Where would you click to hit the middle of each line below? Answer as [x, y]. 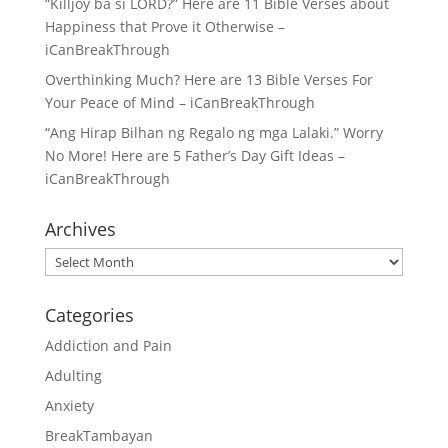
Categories [89, 315]
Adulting [73, 375]
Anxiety [69, 405]
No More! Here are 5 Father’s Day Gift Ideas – [194, 155]
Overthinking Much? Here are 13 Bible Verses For [208, 79]
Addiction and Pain [108, 345]
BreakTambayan [98, 435]
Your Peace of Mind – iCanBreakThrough [179, 102]
